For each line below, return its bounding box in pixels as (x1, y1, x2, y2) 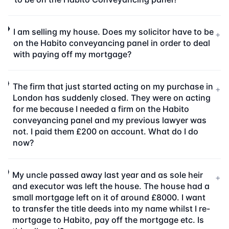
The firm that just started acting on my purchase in (12, 81, 213, 91)
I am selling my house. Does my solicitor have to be (13, 27, 214, 37)
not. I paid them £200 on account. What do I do (12, 126, 198, 136)
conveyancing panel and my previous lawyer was (12, 115, 207, 125)
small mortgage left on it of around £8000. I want (12, 192, 206, 202)
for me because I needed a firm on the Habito (12, 104, 189, 114)
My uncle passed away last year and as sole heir (12, 170, 203, 180)
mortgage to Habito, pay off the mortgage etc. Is (12, 215, 204, 225)
